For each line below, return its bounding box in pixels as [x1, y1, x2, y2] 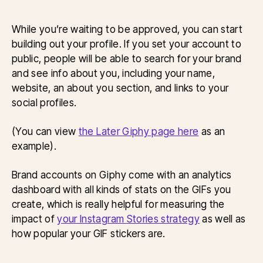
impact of [12, 213, 58, 225]
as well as [200, 213, 246, 225]
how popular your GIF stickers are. [12, 227, 168, 240]
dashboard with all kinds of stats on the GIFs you [12, 183, 231, 196]
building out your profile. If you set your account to [12, 38, 242, 50]
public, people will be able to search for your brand [12, 52, 242, 65]
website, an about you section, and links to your [12, 82, 229, 95]
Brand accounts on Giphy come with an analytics [12, 168, 232, 181]
